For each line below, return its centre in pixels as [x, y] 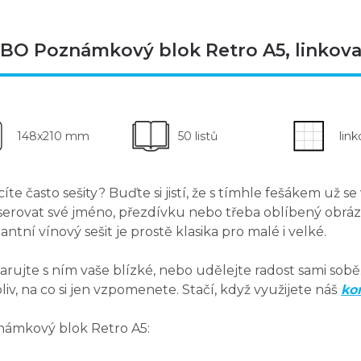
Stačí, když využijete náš [260, 290]
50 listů [198, 137]
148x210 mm [53, 137]
